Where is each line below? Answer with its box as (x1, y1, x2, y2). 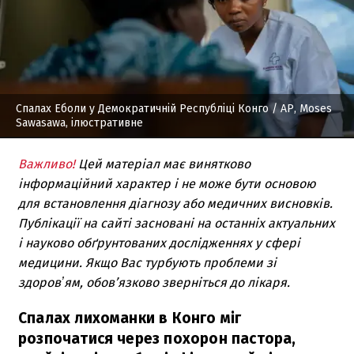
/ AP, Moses (269, 101, 332, 115)
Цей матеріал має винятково (78, 156, 250, 171)
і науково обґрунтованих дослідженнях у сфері (18, 235, 300, 250)
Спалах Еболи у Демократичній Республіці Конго (16, 101, 269, 115)
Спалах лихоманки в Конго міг (18, 308, 242, 327)
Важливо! (18, 156, 78, 171)
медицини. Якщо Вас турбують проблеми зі (18, 254, 277, 270)
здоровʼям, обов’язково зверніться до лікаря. (18, 274, 290, 290)
